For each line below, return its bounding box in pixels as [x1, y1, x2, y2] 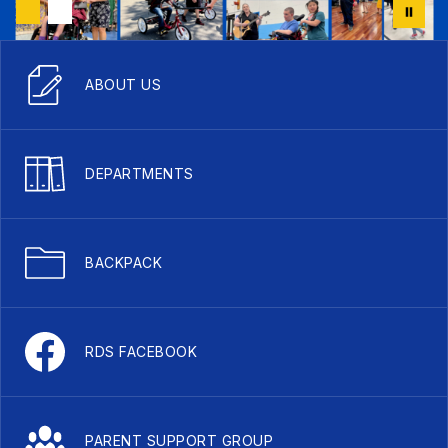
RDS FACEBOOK [85, 342, 197, 360]
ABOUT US [85, 75, 161, 93]
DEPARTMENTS [85, 164, 194, 182]
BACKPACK [85, 253, 162, 271]
